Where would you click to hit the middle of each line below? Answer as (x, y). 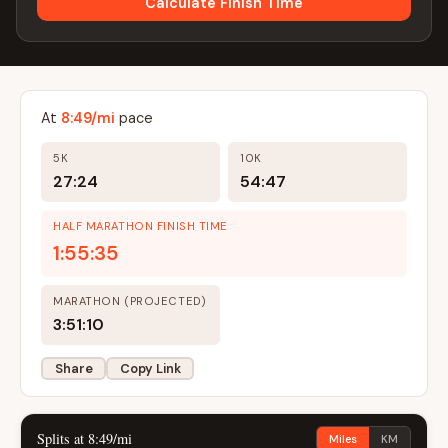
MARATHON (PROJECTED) (130, 301)
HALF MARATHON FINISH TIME (140, 226)
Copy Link (150, 368)
